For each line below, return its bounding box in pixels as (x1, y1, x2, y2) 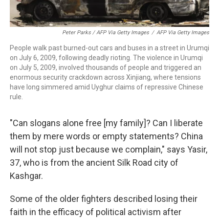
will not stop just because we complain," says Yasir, (10, 144, 207, 154)
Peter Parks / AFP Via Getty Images (62, 29, 149, 36)
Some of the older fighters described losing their (10, 193, 197, 204)
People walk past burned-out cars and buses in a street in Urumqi (10, 44, 209, 52)
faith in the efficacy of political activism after (10, 206, 181, 217)
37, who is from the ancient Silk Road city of (10, 157, 178, 168)
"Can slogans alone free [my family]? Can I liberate (10, 117, 203, 128)
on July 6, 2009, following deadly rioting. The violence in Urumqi (10, 53, 203, 62)
